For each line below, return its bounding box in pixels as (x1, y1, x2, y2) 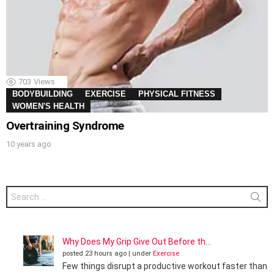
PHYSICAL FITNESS (138, 89, 215, 98)
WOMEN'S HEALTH (12, 101, 84, 111)
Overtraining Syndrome (6, 118, 125, 133)
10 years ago (6, 139, 51, 149)
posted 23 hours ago (62, 249, 127, 257)
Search (6, 185, 34, 194)
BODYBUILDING (12, 89, 73, 98)
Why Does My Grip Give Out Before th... (62, 236, 211, 246)
